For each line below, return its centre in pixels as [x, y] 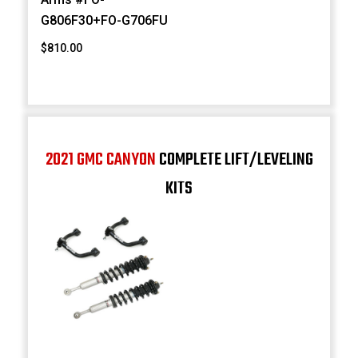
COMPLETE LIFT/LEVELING [234, 159]
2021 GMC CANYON [100, 159]
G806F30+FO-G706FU [105, 21]
